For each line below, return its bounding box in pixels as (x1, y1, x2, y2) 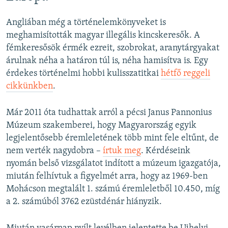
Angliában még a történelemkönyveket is (6, 17, 166, 27)
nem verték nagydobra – (6, 146, 103, 156)
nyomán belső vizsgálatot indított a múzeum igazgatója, (6, 158, 221, 168)
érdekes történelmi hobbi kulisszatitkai (6, 68, 161, 78)
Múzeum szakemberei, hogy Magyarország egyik (6, 120, 196, 130)
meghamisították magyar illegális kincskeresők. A (6, 30, 200, 40)
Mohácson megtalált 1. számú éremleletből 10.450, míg (6, 184, 220, 194)
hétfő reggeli (161, 68, 210, 78)
